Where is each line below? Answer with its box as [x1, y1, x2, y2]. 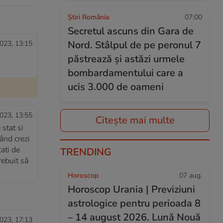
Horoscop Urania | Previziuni [68, 183, 195, 196]
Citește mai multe [95, 113, 175, 127]
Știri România [68, 12, 109, 22]
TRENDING [60, 145, 111, 159]
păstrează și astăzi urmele [68, 52, 185, 66]
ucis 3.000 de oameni [68, 80, 164, 94]
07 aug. [179, 171, 202, 180]
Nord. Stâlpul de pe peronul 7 [68, 38, 201, 52]
